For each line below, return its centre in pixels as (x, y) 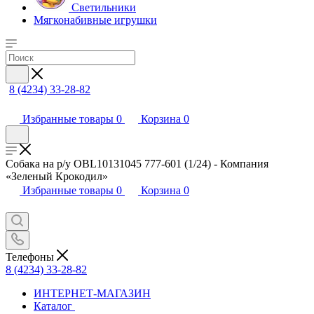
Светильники (104, 7)
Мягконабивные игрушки (95, 20)
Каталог (53, 306)
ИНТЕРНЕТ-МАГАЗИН (92, 293)
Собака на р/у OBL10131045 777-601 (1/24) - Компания (137, 164)
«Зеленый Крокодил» (57, 176)
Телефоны (31, 257)
